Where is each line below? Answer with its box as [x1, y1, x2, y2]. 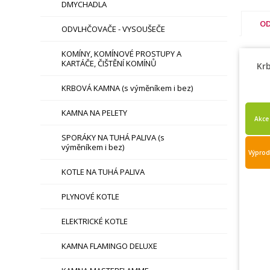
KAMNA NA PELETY [61, 107, 128, 118]
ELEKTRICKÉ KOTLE [61, 216, 128, 227]
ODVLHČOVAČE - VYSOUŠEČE [61, 24, 166, 34]
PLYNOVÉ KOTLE [61, 191, 120, 202]
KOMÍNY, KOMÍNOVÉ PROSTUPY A [61, 48, 182, 59]
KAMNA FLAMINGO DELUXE [61, 240, 158, 251]
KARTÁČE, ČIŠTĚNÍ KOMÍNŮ [61, 58, 157, 69]
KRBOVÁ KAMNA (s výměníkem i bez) [61, 83, 193, 93]
